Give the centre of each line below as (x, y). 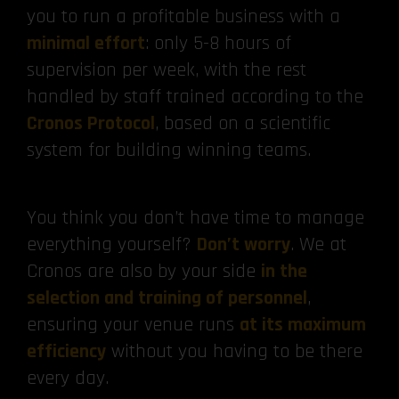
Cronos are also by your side (144, 272)
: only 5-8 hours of (218, 44)
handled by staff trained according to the (195, 98)
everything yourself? (112, 245)
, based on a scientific (243, 124)
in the (284, 272)
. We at (318, 245)
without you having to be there (234, 352)
